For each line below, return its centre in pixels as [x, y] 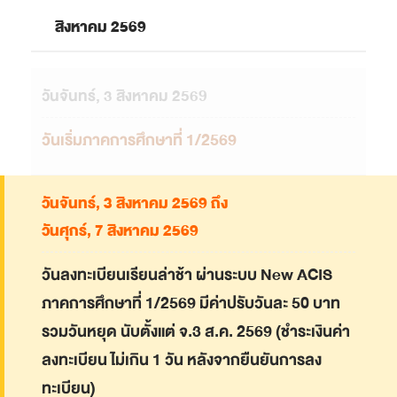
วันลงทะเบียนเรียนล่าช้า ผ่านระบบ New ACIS [187, 276]
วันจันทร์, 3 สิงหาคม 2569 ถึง [135, 204]
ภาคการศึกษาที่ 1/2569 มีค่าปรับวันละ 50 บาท [191, 304]
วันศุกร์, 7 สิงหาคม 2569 [120, 231]
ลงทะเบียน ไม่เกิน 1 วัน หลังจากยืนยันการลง [182, 361]
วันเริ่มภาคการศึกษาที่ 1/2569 [139, 140]
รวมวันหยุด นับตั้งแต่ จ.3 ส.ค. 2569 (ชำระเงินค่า [196, 332]
